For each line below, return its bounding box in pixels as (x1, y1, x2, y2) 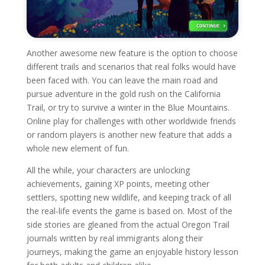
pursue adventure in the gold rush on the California (26, 88, 221, 99)
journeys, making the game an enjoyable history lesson (26, 245, 238, 257)
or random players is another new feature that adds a (26, 128, 232, 140)
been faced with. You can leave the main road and (26, 74, 218, 86)
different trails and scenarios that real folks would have (26, 60, 236, 72)
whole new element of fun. (26, 142, 129, 154)
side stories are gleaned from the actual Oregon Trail (26, 218, 230, 230)
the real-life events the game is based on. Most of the (26, 205, 232, 216)
